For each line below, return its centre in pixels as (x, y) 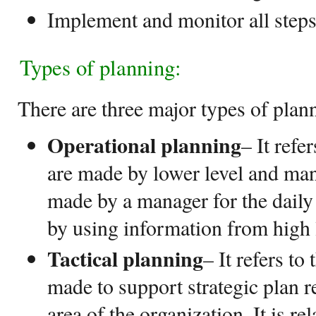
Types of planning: (101, 67)
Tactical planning (125, 259)
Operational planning (144, 145)
